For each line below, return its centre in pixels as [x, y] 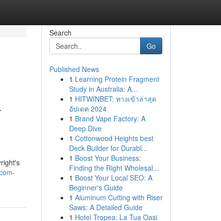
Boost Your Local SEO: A [113, 178]
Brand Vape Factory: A [110, 118]
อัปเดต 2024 [88, 109]
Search [60, 33]
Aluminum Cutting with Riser [119, 197]
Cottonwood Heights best [114, 138]
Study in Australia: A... [103, 89]
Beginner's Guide [96, 187]
